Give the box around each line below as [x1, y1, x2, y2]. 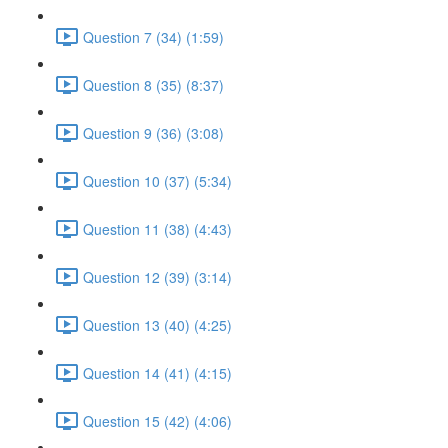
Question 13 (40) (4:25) [83, 314, 232, 335]
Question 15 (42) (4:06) [83, 410, 232, 431]
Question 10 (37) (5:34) [83, 170, 232, 191]
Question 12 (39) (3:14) [83, 266, 232, 287]
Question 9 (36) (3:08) [83, 122, 224, 143]
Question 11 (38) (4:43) [83, 218, 232, 239]
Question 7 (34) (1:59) [83, 26, 224, 47]
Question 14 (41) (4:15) [83, 362, 232, 383]
